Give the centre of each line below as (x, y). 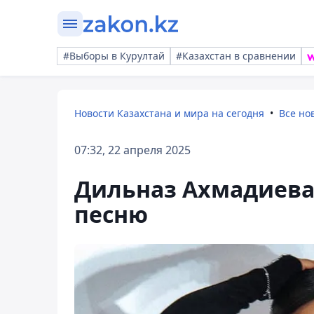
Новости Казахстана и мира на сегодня (169, 113)
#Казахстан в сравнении (236, 56)
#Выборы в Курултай (114, 56)
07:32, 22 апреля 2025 (132, 150)
